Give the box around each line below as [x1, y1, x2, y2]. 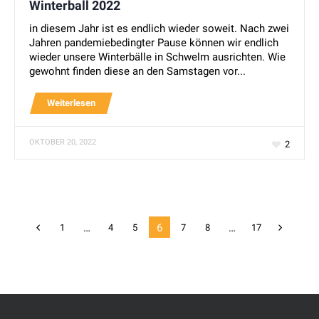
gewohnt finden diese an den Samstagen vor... [29, 65, 246, 78]
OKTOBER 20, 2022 [29, 137, 97, 147]
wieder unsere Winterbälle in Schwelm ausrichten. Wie [29, 51, 286, 64]
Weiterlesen [47, 98, 96, 109]
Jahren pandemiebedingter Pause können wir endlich [29, 36, 279, 50]
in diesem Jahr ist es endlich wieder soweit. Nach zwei [29, 22, 290, 36]
